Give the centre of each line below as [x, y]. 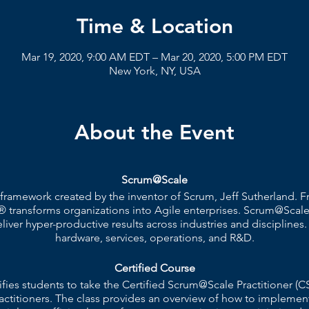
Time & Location [154, 26]
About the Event [154, 132]
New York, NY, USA [154, 70]
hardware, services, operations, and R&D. [154, 237]
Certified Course [154, 268]
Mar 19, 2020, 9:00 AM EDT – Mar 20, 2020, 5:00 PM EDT [154, 57]
